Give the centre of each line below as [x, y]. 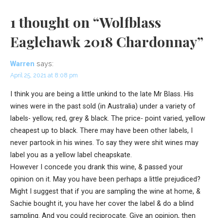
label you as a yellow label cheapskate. [71, 155]
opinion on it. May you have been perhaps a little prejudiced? [105, 179]
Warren [22, 64]
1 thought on [51, 22]
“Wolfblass [127, 22]
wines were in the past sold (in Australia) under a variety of [103, 106]
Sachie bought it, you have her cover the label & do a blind [102, 203]
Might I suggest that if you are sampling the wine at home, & [105, 191]
